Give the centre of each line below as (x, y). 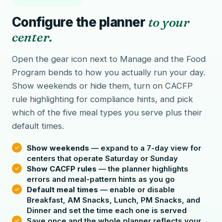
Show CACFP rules (62, 169)
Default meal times (62, 190)
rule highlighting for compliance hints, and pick (102, 99)
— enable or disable (137, 190)
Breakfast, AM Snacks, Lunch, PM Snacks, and (113, 200)
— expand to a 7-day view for (145, 148)
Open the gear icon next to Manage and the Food (109, 59)
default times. (38, 126)
